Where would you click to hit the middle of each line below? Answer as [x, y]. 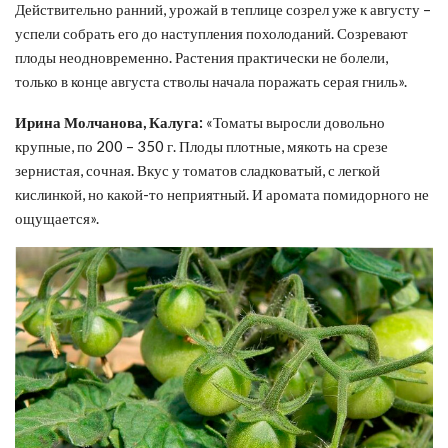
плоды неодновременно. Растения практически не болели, [201, 56]
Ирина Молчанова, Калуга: [109, 121]
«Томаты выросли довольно [294, 121]
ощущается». [57, 217]
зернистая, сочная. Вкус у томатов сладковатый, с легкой [197, 169]
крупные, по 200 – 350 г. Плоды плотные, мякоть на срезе [201, 145]
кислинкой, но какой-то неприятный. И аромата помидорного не [222, 193]
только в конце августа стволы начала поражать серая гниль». [211, 80]
